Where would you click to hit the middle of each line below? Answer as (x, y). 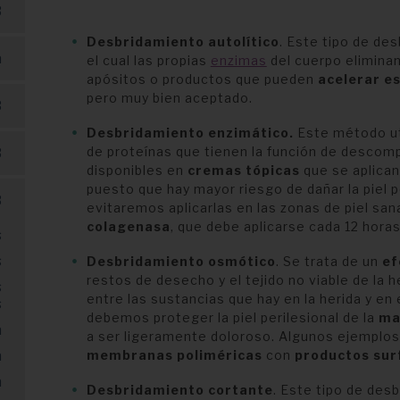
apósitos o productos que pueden (202, 79)
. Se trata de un (329, 261)
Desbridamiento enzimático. (192, 133)
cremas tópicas (243, 170)
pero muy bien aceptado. (169, 98)
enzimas (238, 60)
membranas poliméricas (174, 355)
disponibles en (137, 170)
